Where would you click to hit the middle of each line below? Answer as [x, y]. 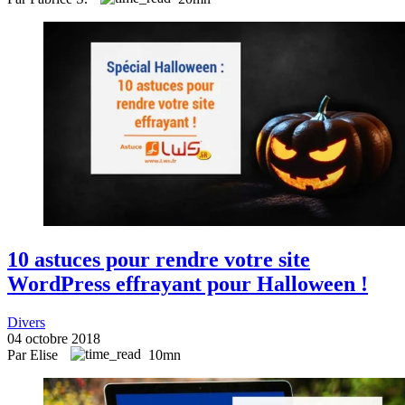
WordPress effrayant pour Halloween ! [188, 283]
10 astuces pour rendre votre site [159, 259]
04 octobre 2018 [54, 338]
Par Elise [34, 354]
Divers [26, 322]
